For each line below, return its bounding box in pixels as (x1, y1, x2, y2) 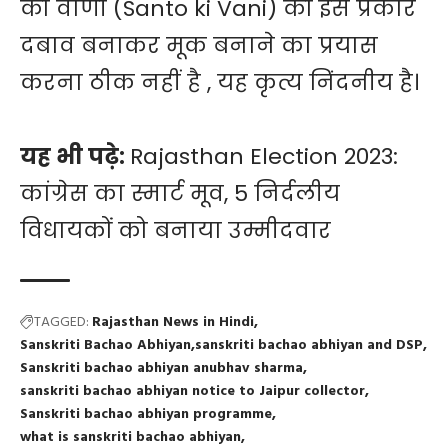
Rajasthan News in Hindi (92, 311, 254, 335)
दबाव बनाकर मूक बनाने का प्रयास (20, 30, 378, 62)
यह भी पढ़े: (20, 141, 130, 173)
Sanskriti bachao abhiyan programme (20, 403, 272, 427)
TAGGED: (34, 311, 89, 335)
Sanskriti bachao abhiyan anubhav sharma (20, 357, 303, 381)
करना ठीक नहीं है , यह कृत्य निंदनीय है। (20, 67, 419, 99)
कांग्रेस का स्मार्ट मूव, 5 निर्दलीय (20, 178, 340, 210)
